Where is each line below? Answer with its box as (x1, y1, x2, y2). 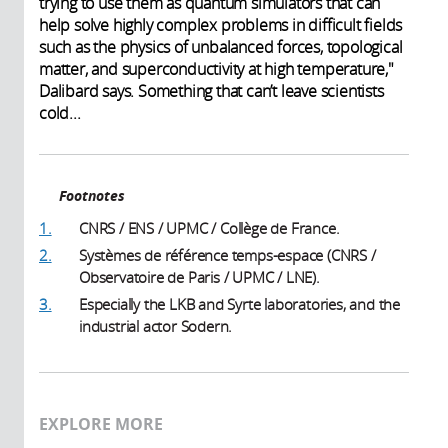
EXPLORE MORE (39, 413, 163, 436)
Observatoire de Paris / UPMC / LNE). (79, 267, 320, 288)
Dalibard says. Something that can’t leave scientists (39, 80, 384, 103)
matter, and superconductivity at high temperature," (39, 58, 394, 81)
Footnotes (59, 186, 125, 206)
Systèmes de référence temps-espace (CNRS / (79, 245, 376, 266)
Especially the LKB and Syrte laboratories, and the (79, 294, 400, 315)
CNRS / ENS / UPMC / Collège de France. (79, 218, 340, 239)
